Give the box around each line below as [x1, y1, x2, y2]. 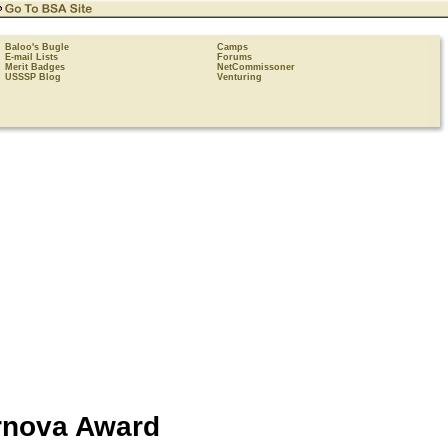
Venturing [217, 72, 262, 82]
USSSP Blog [5, 72, 61, 82]
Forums [217, 52, 252, 62]
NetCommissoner [217, 62, 295, 72]
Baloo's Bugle [5, 42, 69, 52]
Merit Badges [5, 62, 65, 72]
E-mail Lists [5, 52, 58, 62]
